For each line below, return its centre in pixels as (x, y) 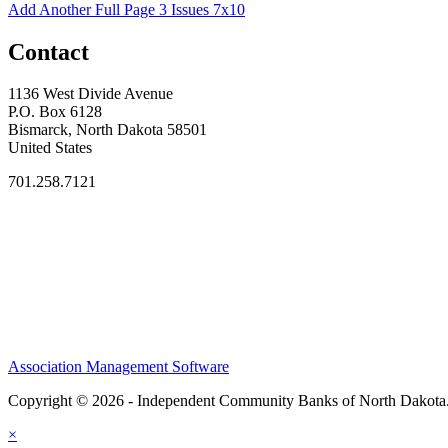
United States (50, 148)
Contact (48, 51)
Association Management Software (118, 367)
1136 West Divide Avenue (90, 94)
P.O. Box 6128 (55, 112)
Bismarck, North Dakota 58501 (107, 130)
